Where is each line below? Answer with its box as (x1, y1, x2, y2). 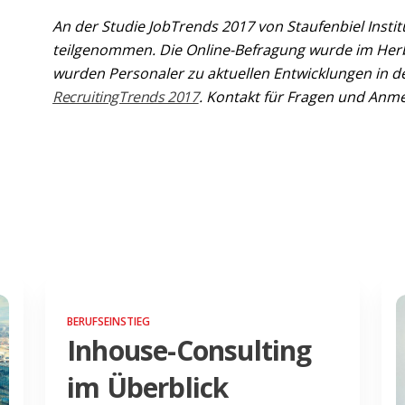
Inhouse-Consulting (67, 331, 312, 369)
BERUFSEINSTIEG (67, 313, 150, 329)
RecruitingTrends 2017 (52, 86, 199, 107)
